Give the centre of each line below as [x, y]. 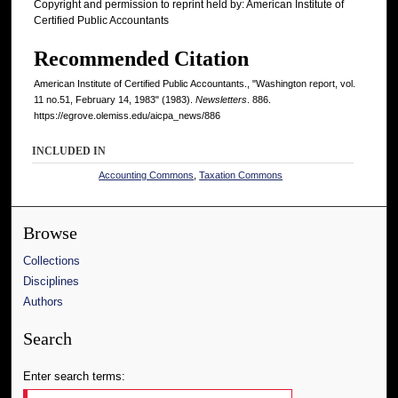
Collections [52, 260]
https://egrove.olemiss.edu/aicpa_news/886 [127, 115]
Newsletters [221, 99]
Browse [51, 233]
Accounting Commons [147, 175]
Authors [44, 301]
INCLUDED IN [69, 151]
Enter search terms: [75, 376]
